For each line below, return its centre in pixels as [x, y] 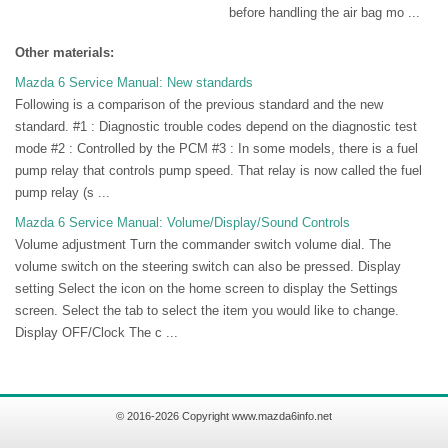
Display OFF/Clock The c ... [96, 333]
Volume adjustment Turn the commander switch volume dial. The [203, 245]
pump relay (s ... [62, 193]
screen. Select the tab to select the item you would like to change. [207, 311]
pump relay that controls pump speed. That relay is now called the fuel [218, 171]
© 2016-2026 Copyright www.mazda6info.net [224, 416]
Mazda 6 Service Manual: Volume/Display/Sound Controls [182, 223]
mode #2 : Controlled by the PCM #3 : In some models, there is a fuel [216, 149]
